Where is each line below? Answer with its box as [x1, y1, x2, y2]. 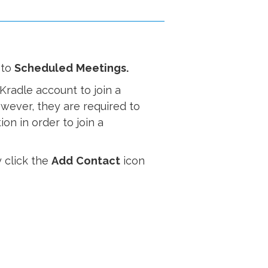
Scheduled [14, 62, 73, 74]
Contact [75, 154, 120, 167]
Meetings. [75, 62, 129, 74]
